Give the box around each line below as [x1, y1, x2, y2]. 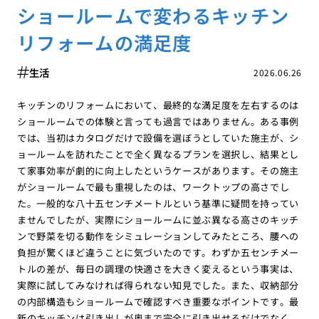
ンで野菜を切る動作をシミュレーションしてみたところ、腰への [16, 229, 300, 243]
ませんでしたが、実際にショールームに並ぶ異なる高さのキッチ [16, 212, 300, 226]
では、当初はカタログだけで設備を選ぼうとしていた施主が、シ [16, 130, 300, 145]
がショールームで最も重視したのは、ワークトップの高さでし [16, 179, 290, 194]
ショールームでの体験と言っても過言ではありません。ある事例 [16, 114, 300, 128]
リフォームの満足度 [16, 28, 192, 56]
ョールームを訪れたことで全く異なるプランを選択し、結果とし [16, 147, 300, 161]
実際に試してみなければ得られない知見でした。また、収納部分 [16, 278, 300, 292]
